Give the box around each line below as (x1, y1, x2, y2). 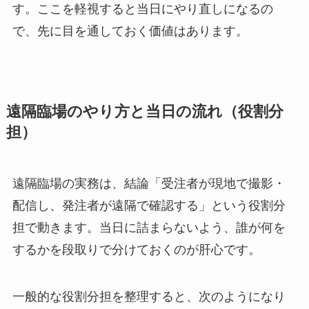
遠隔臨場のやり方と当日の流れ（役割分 (6, 103, 283, 121)
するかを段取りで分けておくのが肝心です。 (12, 243, 261, 257)
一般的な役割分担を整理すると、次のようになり (12, 289, 286, 303)
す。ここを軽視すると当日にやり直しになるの (12, 2, 273, 17)
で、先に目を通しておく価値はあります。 (12, 24, 248, 39)
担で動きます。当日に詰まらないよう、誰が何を (12, 221, 286, 235)
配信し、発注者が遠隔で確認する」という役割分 (12, 199, 286, 213)
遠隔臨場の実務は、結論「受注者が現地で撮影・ (12, 177, 286, 191)
